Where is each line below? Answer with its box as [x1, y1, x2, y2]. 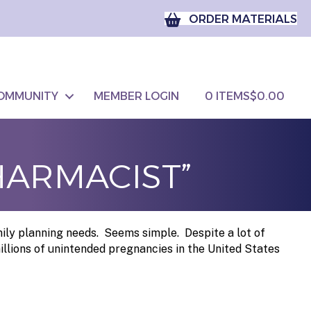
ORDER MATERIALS [189, 12, 297, 26]
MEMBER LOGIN [94, 89, 180, 103]
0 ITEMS [205, 89, 251, 103]
